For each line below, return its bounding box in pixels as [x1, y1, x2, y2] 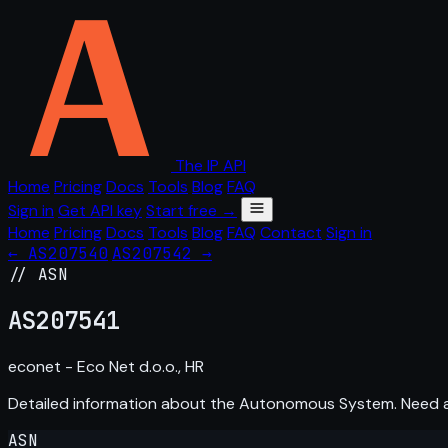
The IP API [175, 155, 246, 176]
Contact [260, 222, 322, 243]
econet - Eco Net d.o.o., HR [8, 355, 204, 377]
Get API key [58, 200, 142, 221]
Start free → [146, 200, 237, 221]
